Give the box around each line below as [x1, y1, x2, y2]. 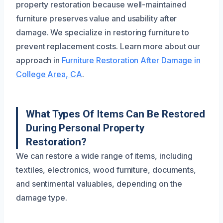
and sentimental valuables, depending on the [16, 178, 182, 189]
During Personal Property [26, 121, 145, 134]
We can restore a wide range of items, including [16, 150, 193, 161]
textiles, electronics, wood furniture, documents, [16, 164, 197, 175]
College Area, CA [16, 69, 82, 79]
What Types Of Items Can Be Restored [26, 108, 206, 120]
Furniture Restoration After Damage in [62, 55, 201, 65]
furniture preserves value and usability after [16, 13, 177, 23]
